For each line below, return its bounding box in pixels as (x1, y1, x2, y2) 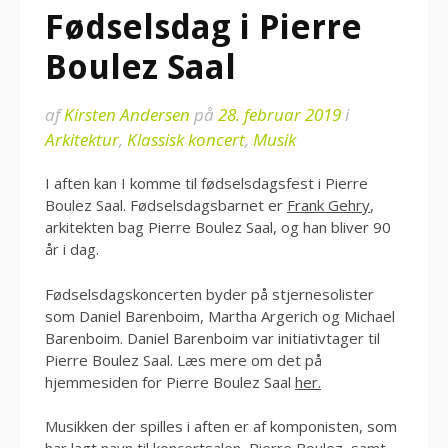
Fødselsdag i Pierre (45, 7, 362, 47)
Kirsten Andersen (64, 103, 190, 126)
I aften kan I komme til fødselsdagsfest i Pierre (45, 173, 368, 193)
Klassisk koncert (127, 128, 245, 151)
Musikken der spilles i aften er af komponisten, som (45, 416, 397, 436)
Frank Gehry (287, 195, 370, 215)
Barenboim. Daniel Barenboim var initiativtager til (45, 327, 380, 348)
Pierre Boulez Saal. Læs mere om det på (45, 349, 322, 370)
